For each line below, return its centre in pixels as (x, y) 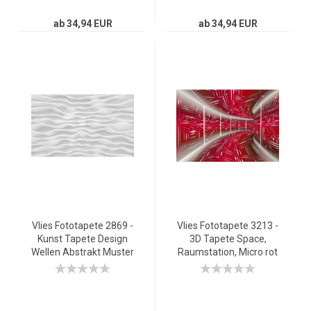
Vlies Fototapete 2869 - (83, 226)
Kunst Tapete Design (83, 239)
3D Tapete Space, (228, 239)
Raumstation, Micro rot (228, 252)
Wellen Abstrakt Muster (83, 252)
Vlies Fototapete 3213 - (228, 226)
